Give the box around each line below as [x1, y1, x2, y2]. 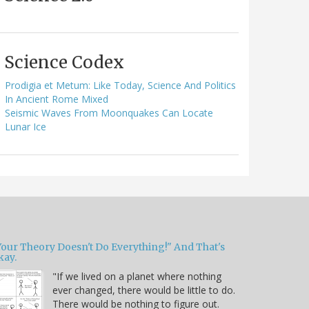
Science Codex [4, 51, 124, 73]
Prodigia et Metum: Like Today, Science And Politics [5, 78, 236, 92]
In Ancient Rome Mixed [5, 92, 108, 106]
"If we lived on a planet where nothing [52, 269, 221, 283]
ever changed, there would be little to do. [52, 283, 235, 297]
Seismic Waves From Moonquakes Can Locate [5, 106, 213, 119]
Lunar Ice [5, 119, 46, 133]
